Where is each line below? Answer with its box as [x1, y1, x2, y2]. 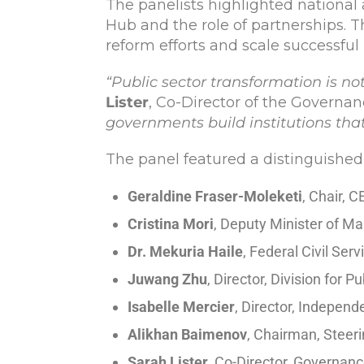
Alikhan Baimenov [128, 325, 247, 343]
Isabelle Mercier [128, 297, 235, 315]
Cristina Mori [128, 214, 214, 232]
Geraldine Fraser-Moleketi [128, 187, 302, 205]
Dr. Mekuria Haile [128, 242, 243, 260]
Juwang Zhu [128, 270, 207, 288]
